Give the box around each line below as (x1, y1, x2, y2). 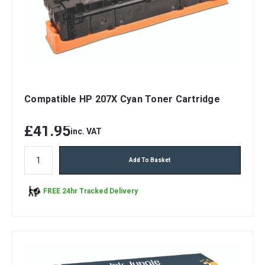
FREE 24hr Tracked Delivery (43, 187, 138, 196)
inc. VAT (70, 126, 102, 136)
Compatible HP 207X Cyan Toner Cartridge (24, 93, 220, 105)
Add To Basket (129, 156, 171, 163)
